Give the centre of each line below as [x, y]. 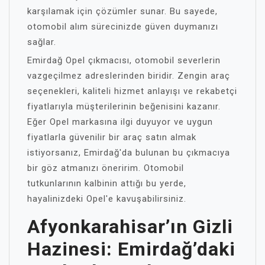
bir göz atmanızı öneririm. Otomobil [106, 168]
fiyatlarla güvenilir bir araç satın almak [112, 137]
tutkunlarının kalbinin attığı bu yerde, [107, 183]
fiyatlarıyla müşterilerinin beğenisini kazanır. [124, 106]
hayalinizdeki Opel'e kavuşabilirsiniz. [107, 198]
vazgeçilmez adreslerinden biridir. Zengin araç [129, 75]
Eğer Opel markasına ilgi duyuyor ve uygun [120, 122]
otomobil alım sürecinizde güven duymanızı [123, 26]
